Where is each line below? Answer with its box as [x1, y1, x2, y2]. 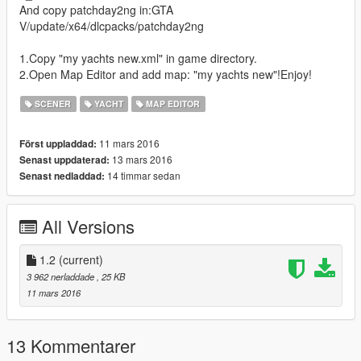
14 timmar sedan [105, 168, 180, 182]
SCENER [32, 97, 72, 110]
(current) [59, 251, 103, 268]
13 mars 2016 [110, 151, 172, 166]
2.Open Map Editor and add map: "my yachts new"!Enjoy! [19, 65, 312, 82]
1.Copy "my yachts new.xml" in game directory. [19, 49, 257, 66]
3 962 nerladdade [27, 269, 97, 283]
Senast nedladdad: [19, 168, 105, 183]
